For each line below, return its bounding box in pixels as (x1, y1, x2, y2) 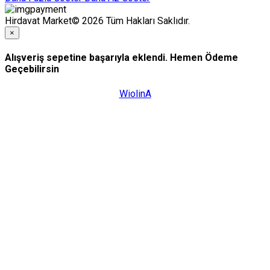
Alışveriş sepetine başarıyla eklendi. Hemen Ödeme (5, 52, 238, 64)
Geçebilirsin (5, 63, 59, 75)
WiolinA (119, 87, 151, 99)
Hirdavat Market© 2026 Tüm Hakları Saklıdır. (5, 15, 190, 27)
